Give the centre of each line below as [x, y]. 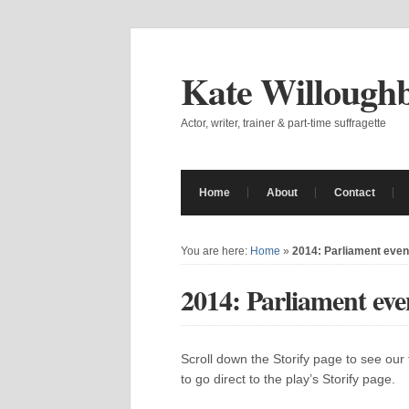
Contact [355, 193]
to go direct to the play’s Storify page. [288, 379]
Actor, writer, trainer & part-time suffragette [283, 123]
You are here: [215, 251]
